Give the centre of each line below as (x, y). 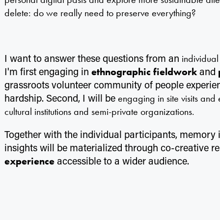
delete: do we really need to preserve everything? (100, 13)
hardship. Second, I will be (60, 98)
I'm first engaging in (48, 71)
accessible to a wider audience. (122, 161)
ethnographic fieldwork (144, 72)
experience (29, 161)
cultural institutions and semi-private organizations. (99, 111)
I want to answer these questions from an (93, 58)
